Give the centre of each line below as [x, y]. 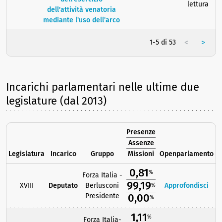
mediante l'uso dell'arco [81, 20]
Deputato [63, 186]
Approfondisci [187, 186]
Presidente [102, 196]
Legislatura [27, 154]
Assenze [141, 143]
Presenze [141, 132]
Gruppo [102, 154]
